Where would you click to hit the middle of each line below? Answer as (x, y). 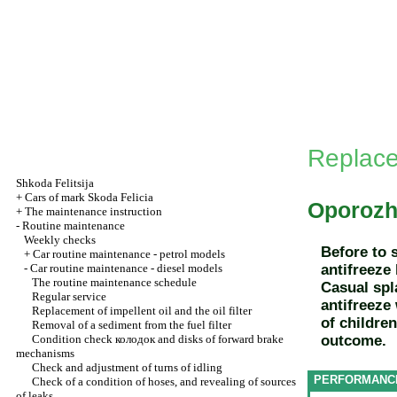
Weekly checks (60, 240)
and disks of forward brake (219, 339)
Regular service (69, 296)
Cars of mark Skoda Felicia (89, 197)
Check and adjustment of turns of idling (127, 367)
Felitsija (74, 183)
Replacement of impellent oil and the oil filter (142, 311)
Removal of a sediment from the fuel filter (132, 325)
